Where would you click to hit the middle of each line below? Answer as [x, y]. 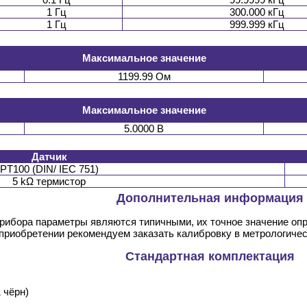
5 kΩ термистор [49, 182]
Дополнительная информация [210, 198]
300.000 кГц [257, 12]
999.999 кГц [257, 25]
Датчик [49, 157]
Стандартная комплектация [210, 257]
